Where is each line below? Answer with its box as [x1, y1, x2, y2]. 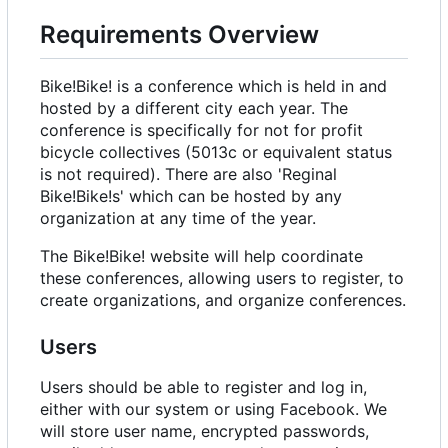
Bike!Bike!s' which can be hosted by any [40, 185, 342, 206]
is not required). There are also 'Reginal [40, 163, 337, 184]
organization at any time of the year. [40, 207, 316, 228]
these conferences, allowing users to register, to [40, 267, 404, 288]
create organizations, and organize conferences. [40, 289, 406, 310]
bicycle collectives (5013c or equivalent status [40, 141, 392, 162]
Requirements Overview [40, 20, 319, 50]
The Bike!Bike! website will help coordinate [40, 245, 363, 266]
